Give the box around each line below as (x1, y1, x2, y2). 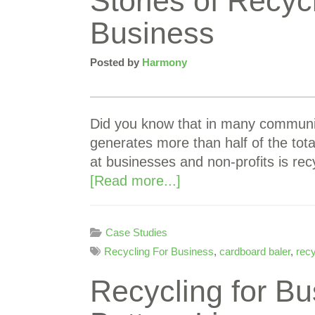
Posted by (90, 56, 142, 68)
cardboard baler (219, 245, 290, 257)
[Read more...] (90, 173, 181, 188)
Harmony (142, 56, 187, 68)
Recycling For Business (104, 245, 214, 257)
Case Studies (105, 226, 167, 238)
